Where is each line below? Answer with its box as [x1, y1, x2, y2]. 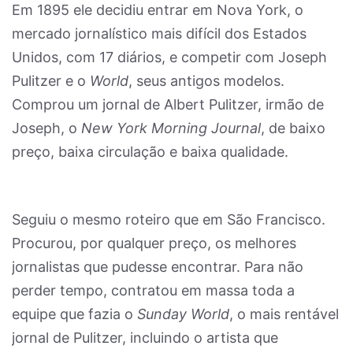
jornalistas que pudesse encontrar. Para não [12, 258, 303, 275]
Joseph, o [12, 120, 81, 136]
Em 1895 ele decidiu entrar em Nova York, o [12, 2, 303, 18]
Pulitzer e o [12, 72, 90, 89]
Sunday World [137, 306, 229, 322]
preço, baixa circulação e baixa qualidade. [12, 143, 288, 160]
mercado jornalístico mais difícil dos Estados [12, 25, 307, 42]
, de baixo [261, 120, 325, 136]
